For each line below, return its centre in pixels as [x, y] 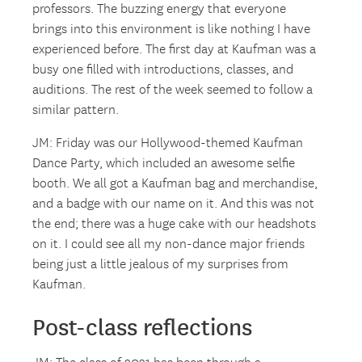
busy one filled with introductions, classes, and [163, 70]
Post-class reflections [143, 328]
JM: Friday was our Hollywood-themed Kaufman [168, 144]
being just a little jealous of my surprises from [161, 265]
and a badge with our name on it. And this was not [174, 204]
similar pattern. [76, 111]
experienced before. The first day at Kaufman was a [175, 50]
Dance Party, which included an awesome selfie [164, 164]
